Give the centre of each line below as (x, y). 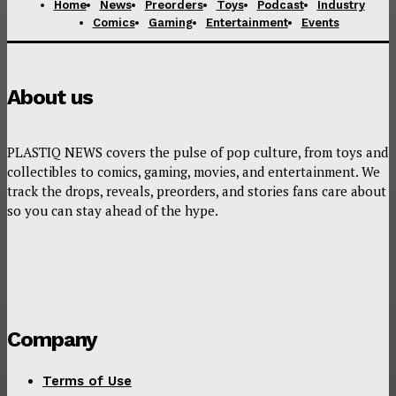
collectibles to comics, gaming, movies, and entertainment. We (194, 171)
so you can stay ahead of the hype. (113, 210)
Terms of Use (87, 381)
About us (50, 97)
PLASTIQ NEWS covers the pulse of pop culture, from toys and (198, 152)
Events (320, 22)
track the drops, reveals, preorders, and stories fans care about (197, 190)
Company (52, 339)
